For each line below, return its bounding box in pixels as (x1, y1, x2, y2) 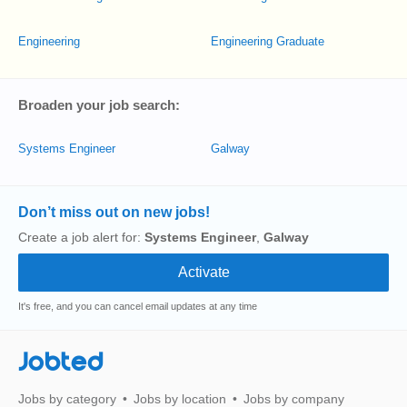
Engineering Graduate (211, 35, 324, 48)
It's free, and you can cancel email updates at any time (18, 301, 257, 312)
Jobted (18, 349, 104, 376)
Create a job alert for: (18, 230, 144, 244)
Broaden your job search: (18, 97, 180, 113)
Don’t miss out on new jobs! (18, 204, 210, 220)
